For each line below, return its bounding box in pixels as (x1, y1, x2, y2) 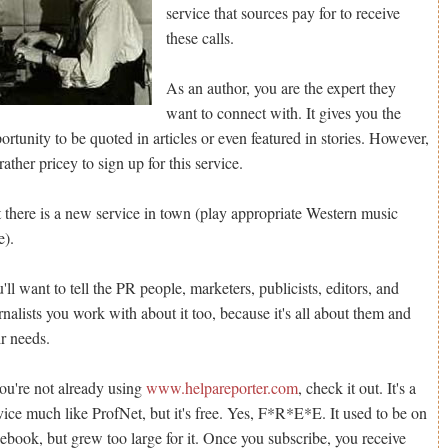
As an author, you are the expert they (166, 76, 397, 98)
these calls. (166, 26, 235, 48)
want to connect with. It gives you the (166, 101, 402, 123)
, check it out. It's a (298, 376, 417, 398)
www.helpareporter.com (146, 376, 299, 398)
